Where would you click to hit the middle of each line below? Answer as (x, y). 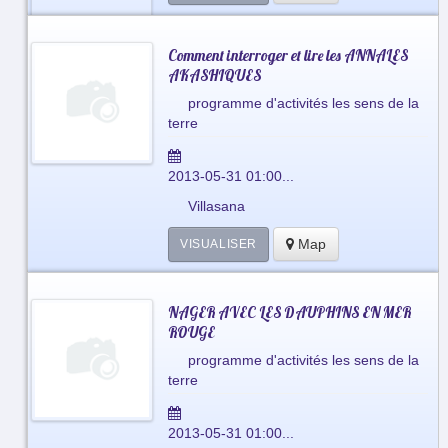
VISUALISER (218, 243)
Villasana (216, 206)
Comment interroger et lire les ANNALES (287, 55)
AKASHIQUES (214, 75)
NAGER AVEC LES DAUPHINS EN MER (289, 312)
